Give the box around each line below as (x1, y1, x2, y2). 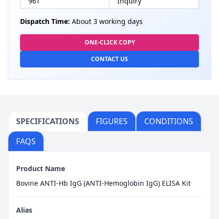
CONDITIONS (144, 115, 193, 127)
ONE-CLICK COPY (84, 38, 135, 46)
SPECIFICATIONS (16, 115, 79, 127)
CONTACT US (91, 54, 128, 63)
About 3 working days (70, 16, 143, 26)
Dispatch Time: (20, 16, 70, 26)
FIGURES (96, 115, 128, 127)
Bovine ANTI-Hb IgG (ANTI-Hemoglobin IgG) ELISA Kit (16, 178, 191, 188)
